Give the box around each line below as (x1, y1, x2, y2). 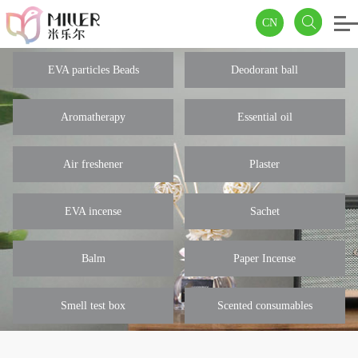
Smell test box (61, 300, 126, 312)
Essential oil (237, 111, 292, 123)
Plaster (249, 158, 280, 170)
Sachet (249, 205, 280, 217)
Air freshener (63, 158, 124, 170)
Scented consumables (217, 300, 312, 312)
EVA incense (65, 205, 122, 217)
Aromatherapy (61, 111, 126, 123)
